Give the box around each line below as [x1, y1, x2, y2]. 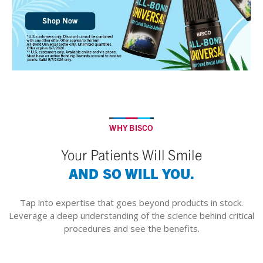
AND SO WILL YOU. [68, 164, 195, 182]
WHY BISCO [109, 122, 154, 133]
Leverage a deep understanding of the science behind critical [9, 209, 254, 221]
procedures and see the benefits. [63, 222, 200, 234]
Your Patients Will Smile [60, 145, 203, 163]
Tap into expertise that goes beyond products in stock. [20, 196, 243, 208]
